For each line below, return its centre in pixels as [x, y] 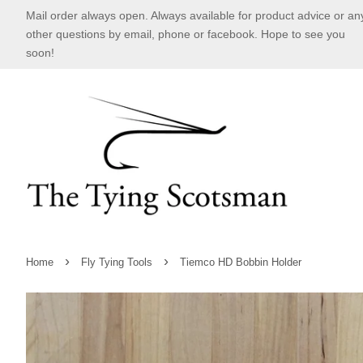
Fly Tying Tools [117, 262]
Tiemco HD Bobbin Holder [241, 262]
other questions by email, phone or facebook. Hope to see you [186, 34]
